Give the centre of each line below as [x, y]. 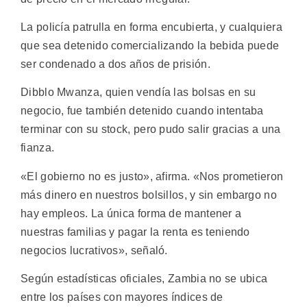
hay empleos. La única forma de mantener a [131, 213]
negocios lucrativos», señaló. [94, 250]
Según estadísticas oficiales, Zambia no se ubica [144, 279]
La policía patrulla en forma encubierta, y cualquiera [151, 27]
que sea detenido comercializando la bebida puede [150, 46]
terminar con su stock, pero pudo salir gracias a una [151, 130]
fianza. [38, 148]
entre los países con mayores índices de [122, 297]
